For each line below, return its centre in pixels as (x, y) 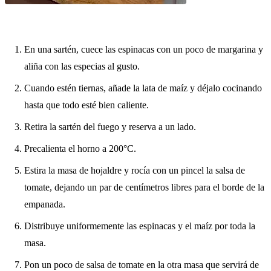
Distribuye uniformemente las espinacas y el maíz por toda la (140, 226)
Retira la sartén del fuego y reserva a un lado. (110, 127)
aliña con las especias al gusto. (82, 67)
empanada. (45, 204)
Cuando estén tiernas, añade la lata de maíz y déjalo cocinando (143, 88)
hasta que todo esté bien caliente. (87, 105)
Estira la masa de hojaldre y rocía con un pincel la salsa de (135, 171)
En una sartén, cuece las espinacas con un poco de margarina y (144, 50)
